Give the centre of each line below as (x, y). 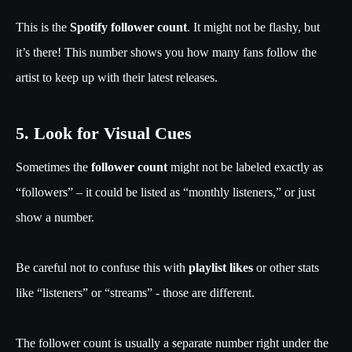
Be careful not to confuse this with (102, 267)
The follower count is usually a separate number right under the (172, 343)
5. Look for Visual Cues (104, 133)
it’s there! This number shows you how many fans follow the (166, 52)
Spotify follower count (128, 27)
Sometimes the (53, 167)
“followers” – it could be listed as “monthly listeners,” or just (165, 192)
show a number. (57, 217)
